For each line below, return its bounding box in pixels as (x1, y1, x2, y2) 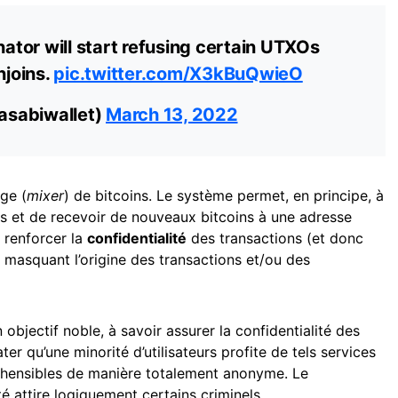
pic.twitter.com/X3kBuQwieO (53, 63, 303, 85)
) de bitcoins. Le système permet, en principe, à (64, 187, 384, 205)
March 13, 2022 (106, 104, 238, 126)
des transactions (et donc (187, 229, 363, 248)
